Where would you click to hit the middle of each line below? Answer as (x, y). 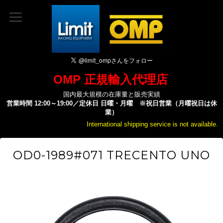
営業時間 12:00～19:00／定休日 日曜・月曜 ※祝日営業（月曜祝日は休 (111, 103)
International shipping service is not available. (152, 124)
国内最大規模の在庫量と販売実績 (111, 94)
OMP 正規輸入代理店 (110, 79)
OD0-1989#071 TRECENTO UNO (111, 155)
